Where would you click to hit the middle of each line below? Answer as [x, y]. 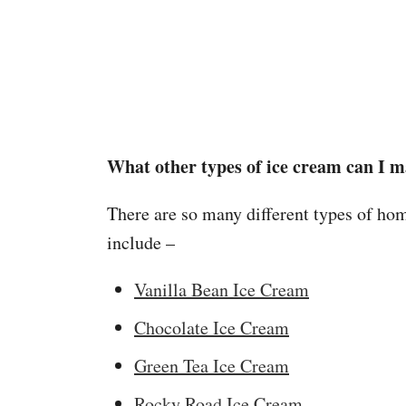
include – [141, 242]
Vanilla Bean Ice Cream [222, 290]
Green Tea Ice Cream [212, 366]
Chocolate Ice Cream [212, 328]
